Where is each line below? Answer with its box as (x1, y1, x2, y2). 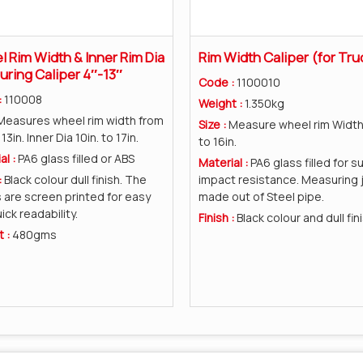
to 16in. (199, 133, 237, 149)
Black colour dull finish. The (3, 171, 147, 187)
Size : (199, 116, 228, 132)
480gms (11, 226, 57, 242)
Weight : (199, 95, 245, 111)
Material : (199, 154, 250, 170)
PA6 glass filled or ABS (17, 150, 135, 166)
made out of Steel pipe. (199, 188, 324, 204)
